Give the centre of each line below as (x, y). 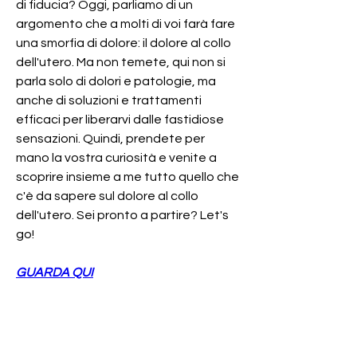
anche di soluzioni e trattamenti (109, 100)
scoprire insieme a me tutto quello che (127, 177)
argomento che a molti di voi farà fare (126, 24)
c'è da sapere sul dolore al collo (107, 196)
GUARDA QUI (55, 272)
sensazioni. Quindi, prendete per (110, 138)
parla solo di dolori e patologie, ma (116, 81)
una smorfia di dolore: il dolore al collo (124, 43)
